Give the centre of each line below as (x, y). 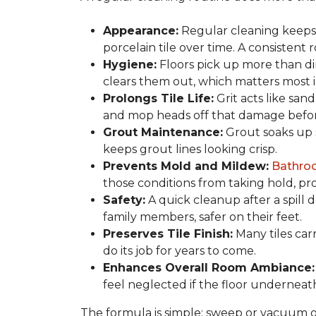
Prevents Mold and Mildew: (186, 166)
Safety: (124, 200)
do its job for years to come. (180, 251)
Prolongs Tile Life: (158, 98)
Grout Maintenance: (163, 132)
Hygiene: (130, 65)
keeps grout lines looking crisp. (190, 149)
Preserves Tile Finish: (168, 234)
